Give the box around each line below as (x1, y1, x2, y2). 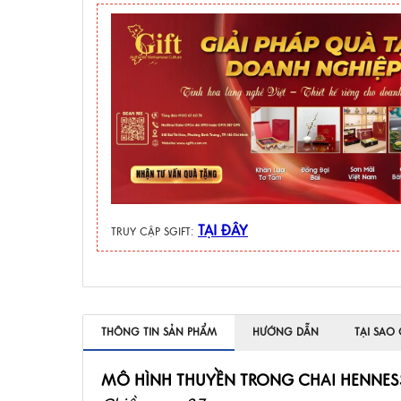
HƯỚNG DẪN (252, 325, 319, 339)
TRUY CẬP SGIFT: (111, 225, 198, 240)
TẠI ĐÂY (198, 222, 248, 241)
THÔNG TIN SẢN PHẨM (101, 325, 217, 339)
